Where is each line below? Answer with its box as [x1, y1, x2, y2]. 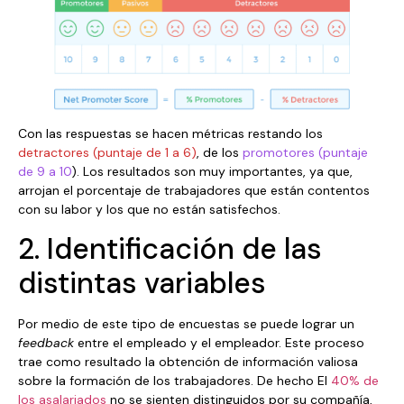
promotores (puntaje [243, 143, 368, 161]
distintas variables [18, 263, 266, 302]
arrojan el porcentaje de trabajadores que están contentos [18, 181, 370, 198]
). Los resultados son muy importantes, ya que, [71, 162, 353, 179]
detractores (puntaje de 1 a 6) [18, 143, 197, 161]
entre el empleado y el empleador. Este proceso [74, 334, 364, 351]
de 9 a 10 [18, 162, 71, 179]
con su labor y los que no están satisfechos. [18, 200, 280, 217]
